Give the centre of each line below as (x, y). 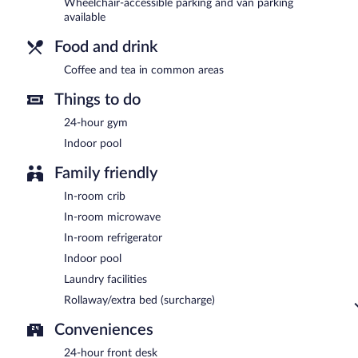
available (85, 17)
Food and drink (106, 47)
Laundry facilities (105, 279)
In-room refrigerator (113, 238)
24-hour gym (96, 123)
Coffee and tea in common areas (144, 70)
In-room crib (95, 196)
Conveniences (104, 330)
